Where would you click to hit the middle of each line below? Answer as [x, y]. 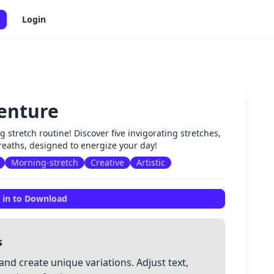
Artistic [151, 162]
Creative [108, 162]
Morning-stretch [45, 162]
